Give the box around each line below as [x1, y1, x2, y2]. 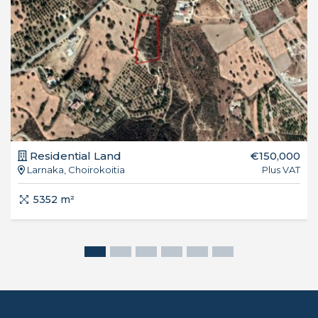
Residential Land [27, 148, 121, 163]
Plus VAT [262, 163, 300, 175]
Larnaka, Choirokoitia [25, 163, 125, 175]
